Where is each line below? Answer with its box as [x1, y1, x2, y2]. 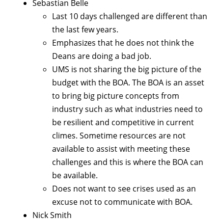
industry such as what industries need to [52, 104, 203, 115]
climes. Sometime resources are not [52, 130, 186, 141]
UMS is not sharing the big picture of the [52, 64, 201, 75]
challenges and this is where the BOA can [52, 157, 203, 168]
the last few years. [52, 24, 118, 35]
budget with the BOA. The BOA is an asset [52, 77, 204, 88]
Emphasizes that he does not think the [52, 37, 194, 49]
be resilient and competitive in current [52, 117, 194, 128]
